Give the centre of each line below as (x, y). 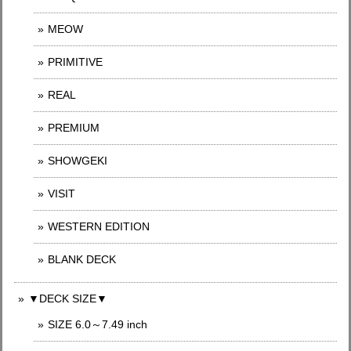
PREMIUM (74, 128)
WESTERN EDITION (99, 227)
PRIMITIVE (75, 62)
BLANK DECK (82, 260)
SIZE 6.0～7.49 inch (98, 325)
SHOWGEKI (78, 161)
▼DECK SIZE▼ (68, 299)
